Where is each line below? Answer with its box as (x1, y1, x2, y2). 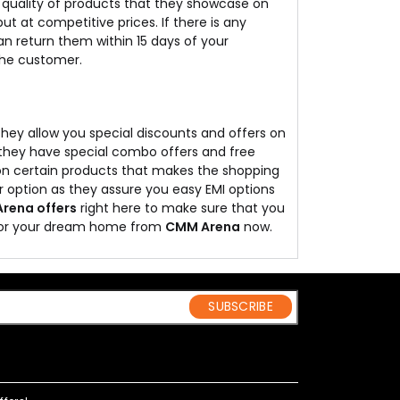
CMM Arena (165, 218, 240, 236)
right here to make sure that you (77, 199, 285, 217)
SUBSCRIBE (208, 297, 273, 316)
